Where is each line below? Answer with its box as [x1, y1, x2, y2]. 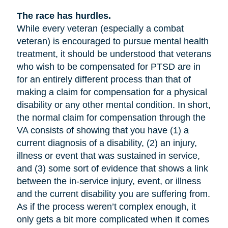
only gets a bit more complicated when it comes [16, 214, 209, 225]
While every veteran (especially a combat [16, 23, 184, 34]
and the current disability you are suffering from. [16, 189, 210, 199]
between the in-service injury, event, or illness [16, 176, 201, 187]
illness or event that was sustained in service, [16, 151, 200, 161]
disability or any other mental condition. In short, [16, 100, 211, 110]
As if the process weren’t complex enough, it [16, 202, 196, 212]
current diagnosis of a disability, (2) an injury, [16, 138, 197, 149]
